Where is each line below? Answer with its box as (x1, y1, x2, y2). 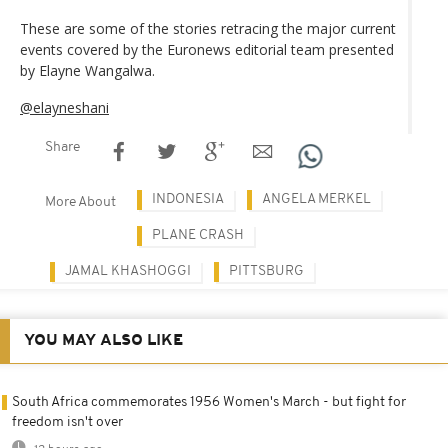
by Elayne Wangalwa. (20, 60, 155, 80)
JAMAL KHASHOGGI (65, 263, 191, 279)
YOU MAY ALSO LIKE (24, 332, 183, 349)
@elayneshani (20, 97, 109, 117)
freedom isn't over (12, 414, 123, 430)
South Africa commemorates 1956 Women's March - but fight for (12, 394, 406, 410)
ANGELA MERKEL (262, 191, 371, 207)
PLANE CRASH (152, 227, 244, 243)
